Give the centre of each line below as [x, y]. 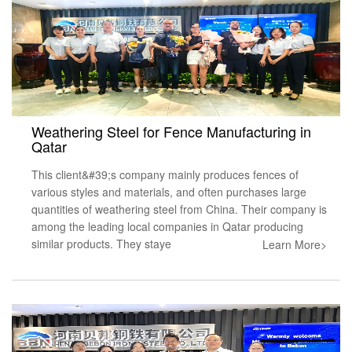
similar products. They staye [101, 243]
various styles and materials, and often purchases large [169, 191]
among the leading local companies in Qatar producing [167, 226]
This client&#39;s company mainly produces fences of [165, 174]
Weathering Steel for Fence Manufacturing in [171, 131]
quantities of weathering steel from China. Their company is [179, 209]
